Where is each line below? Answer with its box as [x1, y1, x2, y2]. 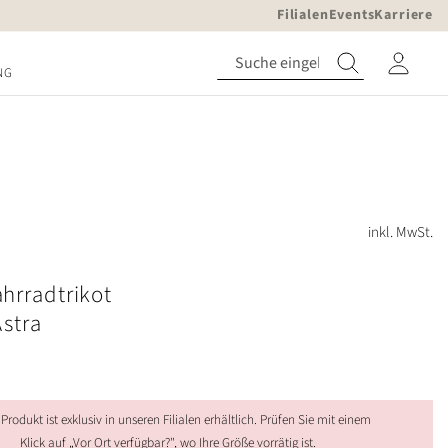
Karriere [374, 5, 433, 25]
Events [328, 5, 375, 25]
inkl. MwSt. [368, 222, 433, 243]
